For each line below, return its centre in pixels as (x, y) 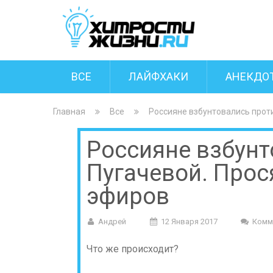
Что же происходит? (133, 249)
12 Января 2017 (189, 222)
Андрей (112, 222)
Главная (69, 112)
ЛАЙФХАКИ (158, 76)
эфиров (128, 196)
